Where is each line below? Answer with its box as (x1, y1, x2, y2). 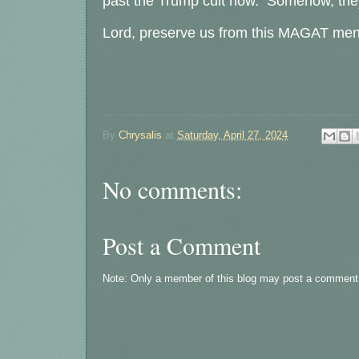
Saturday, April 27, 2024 (177, 129, 288, 142)
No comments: (103, 173, 242, 206)
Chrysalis (119, 129, 162, 142)
